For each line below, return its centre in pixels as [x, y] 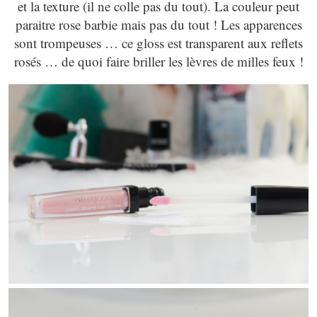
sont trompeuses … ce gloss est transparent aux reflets [158, 42]
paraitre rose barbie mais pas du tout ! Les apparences [158, 24]
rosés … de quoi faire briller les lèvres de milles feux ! [158, 61]
